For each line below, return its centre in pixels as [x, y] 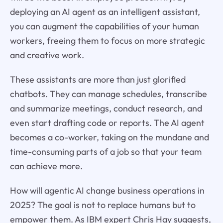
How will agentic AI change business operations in [107, 190]
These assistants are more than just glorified [98, 79]
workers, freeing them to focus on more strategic [107, 40]
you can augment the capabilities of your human [104, 26]
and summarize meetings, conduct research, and [106, 108]
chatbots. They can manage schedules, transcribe [108, 94]
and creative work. [47, 55]
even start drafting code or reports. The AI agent [107, 122]
